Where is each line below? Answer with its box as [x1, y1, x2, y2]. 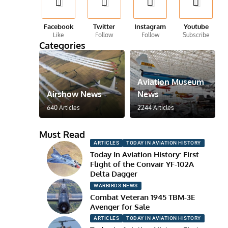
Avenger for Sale [90, 202, 150, 212]
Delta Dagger [90, 169, 138, 179]
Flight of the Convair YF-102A [90, 159, 194, 169]
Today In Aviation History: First [90, 150, 199, 160]
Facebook [43, 22, 73, 31]
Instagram [134, 22, 166, 31]
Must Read [39, 129, 85, 140]
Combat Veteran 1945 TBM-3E [90, 192, 195, 202]
